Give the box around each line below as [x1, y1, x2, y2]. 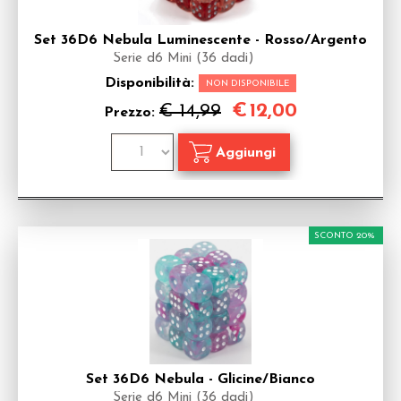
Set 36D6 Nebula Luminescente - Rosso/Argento [34, 33, 367, 47]
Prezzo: [104, 106, 159, 120]
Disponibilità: [105, 76, 199, 90]
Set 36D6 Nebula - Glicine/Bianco [86, 372, 315, 387]
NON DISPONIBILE [206, 79, 289, 89]
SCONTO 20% [314, 231, 375, 241]
